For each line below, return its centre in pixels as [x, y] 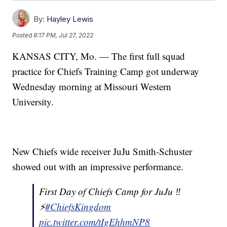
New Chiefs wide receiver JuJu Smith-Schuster [102, 152]
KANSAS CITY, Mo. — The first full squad [99, 56]
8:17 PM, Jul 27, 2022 [64, 35]
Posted [23, 35]
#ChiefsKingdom [78, 207]
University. [33, 102]
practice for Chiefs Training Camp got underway [106, 71]
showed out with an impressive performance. [98, 167]
